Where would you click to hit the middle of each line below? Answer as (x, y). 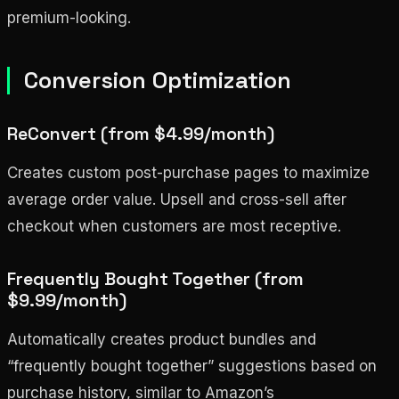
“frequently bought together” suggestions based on (192, 366)
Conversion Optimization (158, 80)
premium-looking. (69, 17)
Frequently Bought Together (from (155, 278)
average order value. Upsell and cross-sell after (177, 199)
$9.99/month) (67, 300)
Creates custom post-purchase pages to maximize (188, 172)
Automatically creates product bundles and (162, 339)
